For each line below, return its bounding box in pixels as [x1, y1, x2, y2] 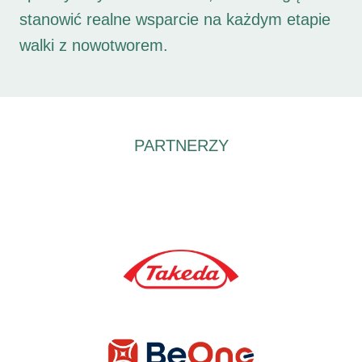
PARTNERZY [133, 136, 229, 154]
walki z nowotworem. [19, 36, 168, 54]
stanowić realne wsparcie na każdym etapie [19, 10, 330, 28]
